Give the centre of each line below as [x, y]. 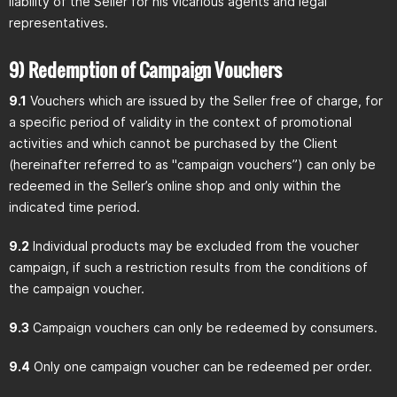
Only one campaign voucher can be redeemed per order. [201, 366]
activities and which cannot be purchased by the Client [173, 143]
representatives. [58, 23]
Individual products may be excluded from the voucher [194, 246]
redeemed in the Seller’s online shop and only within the [175, 186]
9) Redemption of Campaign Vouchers [145, 70]
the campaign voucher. [77, 288]
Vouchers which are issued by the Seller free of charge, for [205, 101]
